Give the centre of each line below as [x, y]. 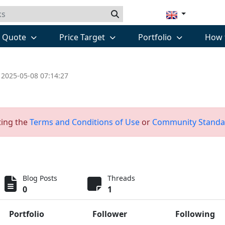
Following [195, 214]
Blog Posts [40, 178]
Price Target [83, 37]
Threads [121, 178]
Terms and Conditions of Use [85, 122]
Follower [110, 214]
